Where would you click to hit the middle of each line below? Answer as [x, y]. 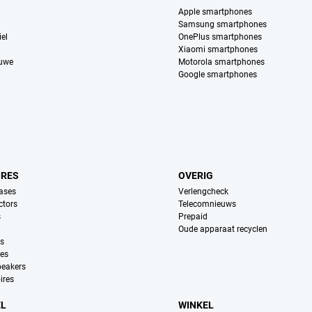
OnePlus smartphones [220, 37]
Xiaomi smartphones [218, 50]
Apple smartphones [216, 12]
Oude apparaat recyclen [223, 229]
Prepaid [193, 217]
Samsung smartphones [223, 25]
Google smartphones [218, 75]
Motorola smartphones [222, 62]
